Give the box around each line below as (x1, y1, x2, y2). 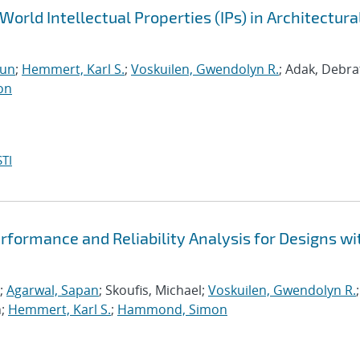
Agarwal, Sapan (6, 281, 99, 299)
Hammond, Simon (117, 301, 227, 318)
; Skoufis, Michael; (99, 281, 208, 299)
